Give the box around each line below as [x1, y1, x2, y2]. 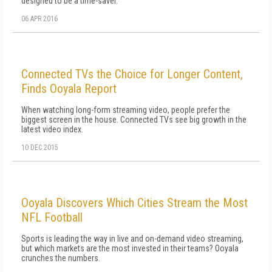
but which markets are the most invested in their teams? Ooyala [21, 243, 239, 253]
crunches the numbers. [21, 253, 100, 263]
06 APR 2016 [21, 14, 58, 23]
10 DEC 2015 [21, 143, 58, 152]
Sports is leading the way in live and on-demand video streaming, [21, 233, 243, 243]
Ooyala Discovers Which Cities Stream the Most [21, 195, 248, 210]
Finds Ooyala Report [21, 81, 117, 96]
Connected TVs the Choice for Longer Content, [21, 66, 243, 81]
